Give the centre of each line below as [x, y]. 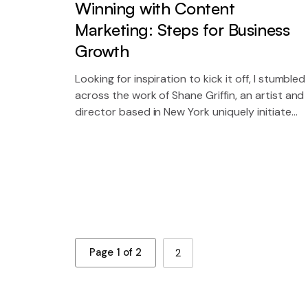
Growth [102, 51]
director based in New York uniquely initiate [183, 112]
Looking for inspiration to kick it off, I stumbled [190, 79]
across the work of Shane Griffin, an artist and [190, 96]
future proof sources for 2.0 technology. [176, 129]
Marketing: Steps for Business [183, 30]
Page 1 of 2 [115, 252]
